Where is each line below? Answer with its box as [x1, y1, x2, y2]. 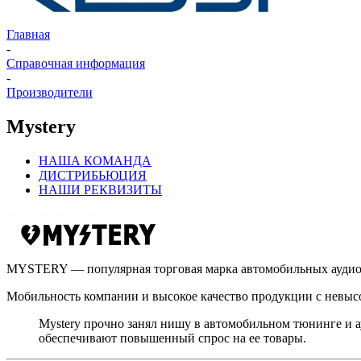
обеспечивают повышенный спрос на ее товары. [39, 330, 306, 345]
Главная [6, 27, 50, 41]
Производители [6, 85, 93, 99]
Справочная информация [6, 56, 145, 70]
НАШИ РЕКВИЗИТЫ [39, 182, 162, 197]
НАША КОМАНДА [39, 153, 151, 168]
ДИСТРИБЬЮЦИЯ [39, 168, 147, 182]
